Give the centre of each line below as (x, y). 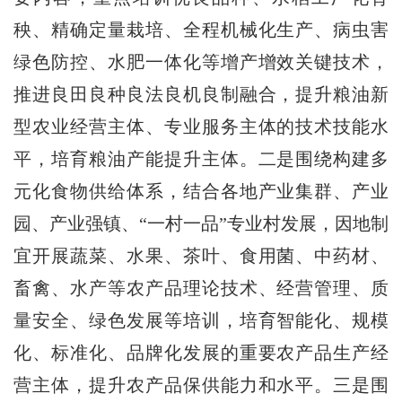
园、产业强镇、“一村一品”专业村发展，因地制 (201, 223)
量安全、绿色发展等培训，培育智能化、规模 (201, 320)
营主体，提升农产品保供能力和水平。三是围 (201, 385)
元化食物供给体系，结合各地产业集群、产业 (201, 191)
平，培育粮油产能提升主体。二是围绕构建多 (201, 158)
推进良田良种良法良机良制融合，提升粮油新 (201, 94)
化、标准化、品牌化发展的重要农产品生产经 (201, 352)
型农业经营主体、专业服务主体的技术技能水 (201, 126)
